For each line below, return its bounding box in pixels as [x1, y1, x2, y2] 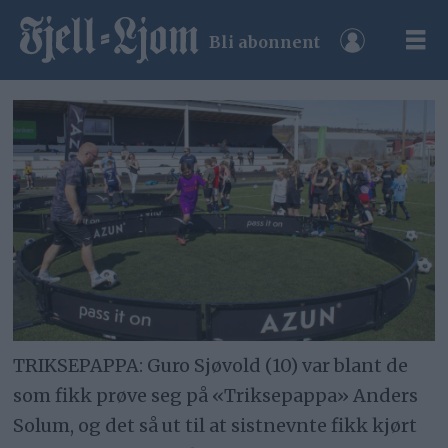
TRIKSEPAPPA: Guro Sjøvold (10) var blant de [13, 353, 409, 377]
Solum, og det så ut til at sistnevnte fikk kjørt [13, 413, 418, 437]
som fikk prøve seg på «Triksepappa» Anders [13, 383, 419, 407]
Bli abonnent [209, 31, 321, 52]
